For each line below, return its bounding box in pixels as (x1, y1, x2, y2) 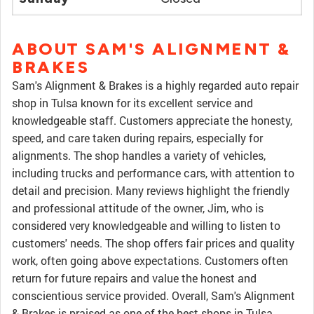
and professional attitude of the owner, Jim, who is (12, 200, 264, 215)
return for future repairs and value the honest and (12, 271, 257, 285)
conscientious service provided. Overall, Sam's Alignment (12, 288, 295, 303)
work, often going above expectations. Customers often (12, 253, 288, 268)
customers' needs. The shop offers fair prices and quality (12, 235, 294, 250)
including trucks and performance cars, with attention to (12, 165, 294, 180)
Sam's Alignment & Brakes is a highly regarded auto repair (12, 78, 299, 93)
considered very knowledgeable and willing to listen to (12, 218, 280, 233)
